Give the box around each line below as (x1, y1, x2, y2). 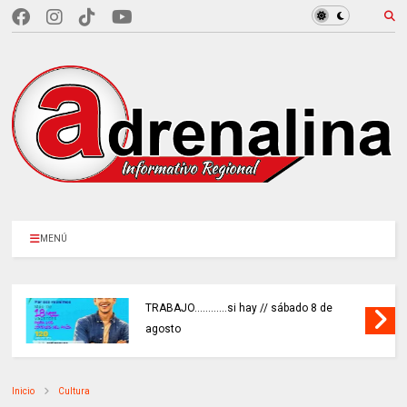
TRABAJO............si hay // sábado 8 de (145, 301, 333, 314)
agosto (145, 322, 182, 335)
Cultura (58, 385, 91, 396)
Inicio (12, 385, 35, 396)
